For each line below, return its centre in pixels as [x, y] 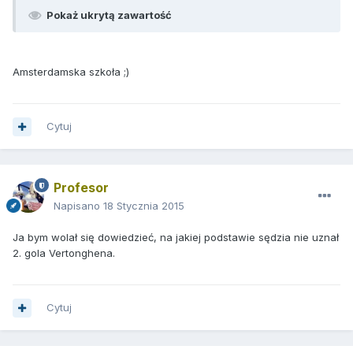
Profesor [81, 188]
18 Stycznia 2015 [144, 206]
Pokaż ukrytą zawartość [109, 15]
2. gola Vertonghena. [64, 253]
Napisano [78, 206]
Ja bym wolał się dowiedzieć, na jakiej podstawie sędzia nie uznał [176, 238]
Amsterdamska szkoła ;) [71, 72]
